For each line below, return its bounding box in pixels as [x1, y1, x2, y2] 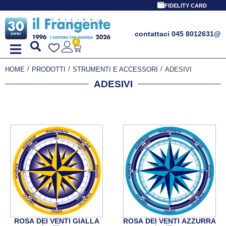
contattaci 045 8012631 [135, 30, 214, 38]
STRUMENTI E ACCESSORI [73, 65, 158, 73]
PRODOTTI [32, 65, 66, 73]
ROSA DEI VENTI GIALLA [14, 216, 99, 225]
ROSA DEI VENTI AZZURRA [123, 216, 216, 225]
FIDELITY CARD [164, 3, 207, 9]
